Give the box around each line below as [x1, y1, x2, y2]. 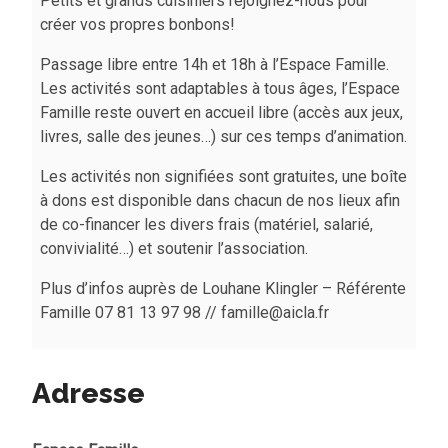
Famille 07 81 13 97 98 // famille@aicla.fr [40, 303, 329, 322]
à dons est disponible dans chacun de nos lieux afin [40, 191, 400, 210]
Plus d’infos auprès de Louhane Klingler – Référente [40, 279, 406, 298]
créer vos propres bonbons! [40, 15, 235, 34]
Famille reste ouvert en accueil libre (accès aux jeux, [40, 103, 403, 122]
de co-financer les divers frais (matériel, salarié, [40, 215, 373, 234]
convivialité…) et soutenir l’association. [40, 239, 308, 258]
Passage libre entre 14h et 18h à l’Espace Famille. [40, 55, 389, 74]
